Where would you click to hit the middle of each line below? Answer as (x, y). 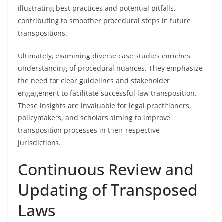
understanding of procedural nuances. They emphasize (110, 68)
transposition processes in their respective (89, 130)
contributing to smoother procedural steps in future (104, 21)
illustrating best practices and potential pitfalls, (97, 8)
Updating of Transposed (108, 190)
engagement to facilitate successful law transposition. (107, 93)
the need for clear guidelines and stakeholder (94, 81)
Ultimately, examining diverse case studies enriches (104, 56)
